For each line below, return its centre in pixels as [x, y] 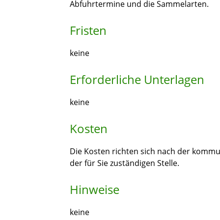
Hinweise [95, 190]
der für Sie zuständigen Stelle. [124, 163]
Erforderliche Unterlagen [137, 80]
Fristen [88, 30]
